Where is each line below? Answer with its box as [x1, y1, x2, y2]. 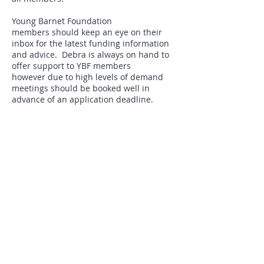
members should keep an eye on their [12, 27, 162, 38]
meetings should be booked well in [12, 82, 150, 94]
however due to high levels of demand [12, 71, 163, 82]
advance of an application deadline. [12, 94, 153, 105]
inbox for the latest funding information [12, 38, 169, 49]
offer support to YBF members [12, 60, 131, 71]
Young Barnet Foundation [12, 15, 112, 27]
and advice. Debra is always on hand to [12, 49, 169, 60]
